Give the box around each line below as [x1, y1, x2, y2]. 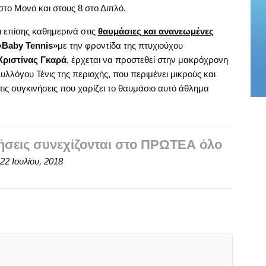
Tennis [25, 40, 53, 50]
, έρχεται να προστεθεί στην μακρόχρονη [66, 54, 228, 65]
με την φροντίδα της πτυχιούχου [57, 40, 183, 50]
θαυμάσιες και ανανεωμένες [97, 26, 214, 36]
